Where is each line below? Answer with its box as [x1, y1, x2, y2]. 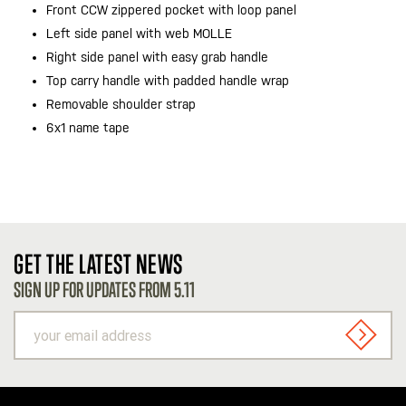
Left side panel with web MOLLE [46, 26, 232, 41]
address [13, 355, 65, 372]
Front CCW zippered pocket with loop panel [46, 3, 296, 17]
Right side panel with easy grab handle [46, 50, 268, 64]
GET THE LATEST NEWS [14, 248, 183, 279]
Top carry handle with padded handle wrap [46, 73, 289, 88]
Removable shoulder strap [46, 97, 196, 111]
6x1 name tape [46, 121, 130, 135]
